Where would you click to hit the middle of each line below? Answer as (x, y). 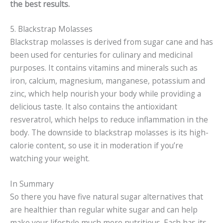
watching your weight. (50, 159)
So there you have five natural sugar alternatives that (107, 197)
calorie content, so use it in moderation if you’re (97, 146)
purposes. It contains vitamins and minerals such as (104, 68)
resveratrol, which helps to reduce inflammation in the (109, 120)
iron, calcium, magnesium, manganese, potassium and (108, 81)
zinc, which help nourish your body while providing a (106, 94)
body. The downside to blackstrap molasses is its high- (109, 133)
